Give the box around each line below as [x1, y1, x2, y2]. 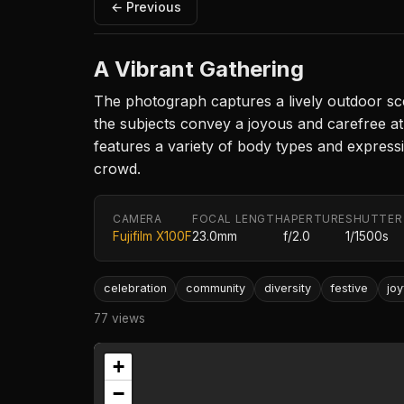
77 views [94, 310, 145, 326]
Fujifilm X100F [113, 229, 192, 244]
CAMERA [113, 212, 162, 226]
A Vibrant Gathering [94, 56, 304, 83]
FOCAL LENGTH [192, 212, 284, 226]
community [185, 281, 245, 296]
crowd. [94, 160, 141, 179]
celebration [103, 281, 167, 296]
